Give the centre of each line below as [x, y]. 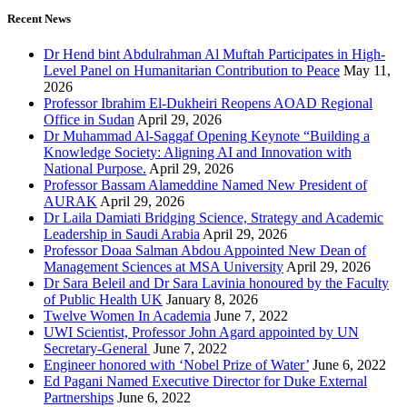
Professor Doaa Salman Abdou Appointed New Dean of [205, 250]
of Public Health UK [103, 299]
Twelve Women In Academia [127, 315]
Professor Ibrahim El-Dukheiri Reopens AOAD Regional [208, 103]
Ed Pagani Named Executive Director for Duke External [205, 381]
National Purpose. [95, 168]
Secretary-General [97, 348]
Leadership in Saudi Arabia [122, 233]
